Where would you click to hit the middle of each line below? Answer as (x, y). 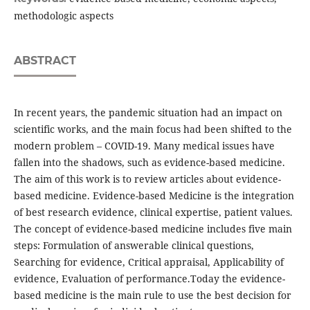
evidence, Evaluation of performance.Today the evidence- (149, 279)
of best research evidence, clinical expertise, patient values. (153, 212)
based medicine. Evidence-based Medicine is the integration (154, 196)
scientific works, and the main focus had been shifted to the (153, 129)
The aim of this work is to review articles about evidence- (147, 179)
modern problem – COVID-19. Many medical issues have (144, 146)
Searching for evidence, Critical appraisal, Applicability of (148, 262)
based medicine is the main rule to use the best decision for (152, 295)
